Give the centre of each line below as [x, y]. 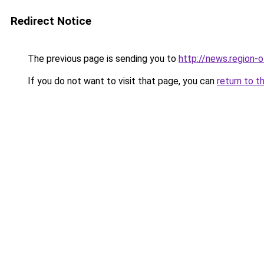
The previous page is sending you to [102, 59]
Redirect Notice [51, 21]
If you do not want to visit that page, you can [121, 81]
